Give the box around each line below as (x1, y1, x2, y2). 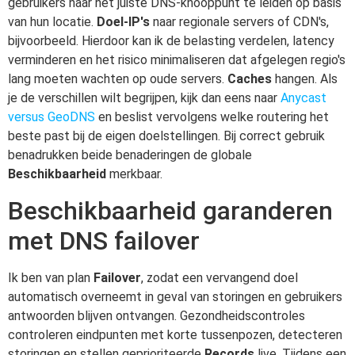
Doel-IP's (97, 14, 150, 30)
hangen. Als (272, 71, 338, 87)
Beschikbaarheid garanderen (8, 195, 333, 226)
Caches (227, 71, 272, 87)
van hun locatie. (8, 14, 97, 30)
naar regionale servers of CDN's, (150, 14, 329, 30)
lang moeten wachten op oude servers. (8, 71, 227, 87)
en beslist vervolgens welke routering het (95, 109, 329, 125)
